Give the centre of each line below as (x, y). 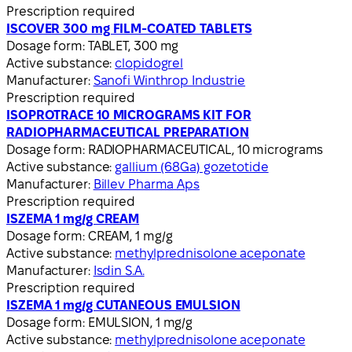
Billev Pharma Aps (146, 184)
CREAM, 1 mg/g (130, 236)
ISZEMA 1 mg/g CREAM (73, 218)
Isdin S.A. (119, 270)
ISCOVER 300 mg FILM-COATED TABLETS (129, 28)
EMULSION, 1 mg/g (140, 322)
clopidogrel (149, 63)
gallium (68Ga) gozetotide (192, 167)
